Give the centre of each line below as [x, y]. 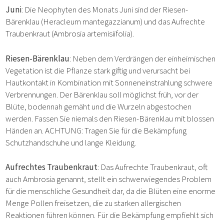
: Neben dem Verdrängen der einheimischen [143, 58]
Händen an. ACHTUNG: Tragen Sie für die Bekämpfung [96, 130]
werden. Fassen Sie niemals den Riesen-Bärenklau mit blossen [110, 118]
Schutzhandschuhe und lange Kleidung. [71, 142]
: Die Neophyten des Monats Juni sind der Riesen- [105, 10]
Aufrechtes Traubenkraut [52, 167]
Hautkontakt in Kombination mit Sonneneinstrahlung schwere [109, 82]
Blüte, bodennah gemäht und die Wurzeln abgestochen [99, 106]
